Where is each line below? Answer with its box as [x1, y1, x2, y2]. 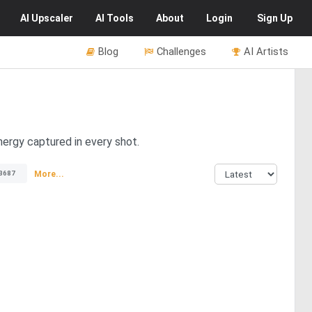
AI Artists [244, 45, 288, 58]
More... [34, 169, 64, 179]
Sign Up [257, 13, 292, 24]
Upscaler [31, 13, 73, 24]
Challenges [157, 45, 206, 58]
